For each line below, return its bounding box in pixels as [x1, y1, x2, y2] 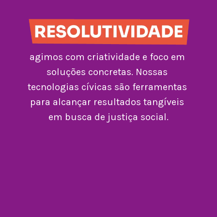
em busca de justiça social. [48, 111, 169, 123]
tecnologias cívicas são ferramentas [27, 81, 187, 93]
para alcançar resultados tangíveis [30, 96, 185, 108]
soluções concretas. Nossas [46, 66, 168, 78]
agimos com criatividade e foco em [29, 51, 185, 63]
